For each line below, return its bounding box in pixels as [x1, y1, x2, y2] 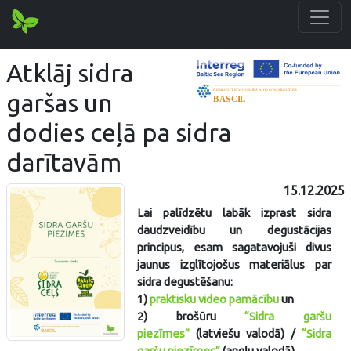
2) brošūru [137, 309, 245, 323]
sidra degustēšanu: [137, 275, 233, 288]
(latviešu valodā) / [190, 327, 302, 340]
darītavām [6, 148, 121, 176]
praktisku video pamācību [150, 292, 280, 306]
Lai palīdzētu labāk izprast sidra [137, 206, 331, 219]
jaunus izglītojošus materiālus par [137, 258, 331, 271]
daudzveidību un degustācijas [137, 223, 331, 237]
